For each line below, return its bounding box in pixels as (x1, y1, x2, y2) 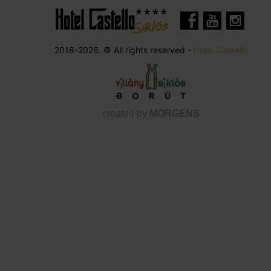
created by (102, 108, 149, 119)
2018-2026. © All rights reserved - (54, 44, 194, 55)
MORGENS (149, 108, 200, 119)
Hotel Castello (193, 44, 248, 55)
